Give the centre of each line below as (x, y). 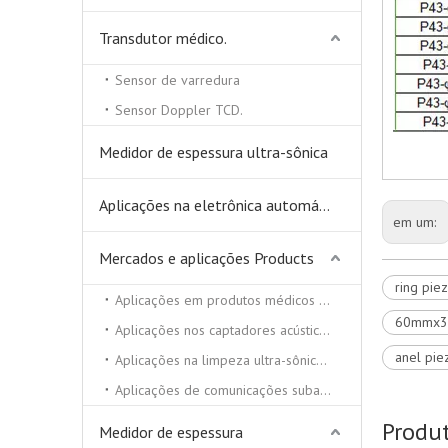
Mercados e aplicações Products (206, 258)
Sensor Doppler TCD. (179, 110)
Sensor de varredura (177, 80)
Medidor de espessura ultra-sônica (213, 152)
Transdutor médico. (163, 38)
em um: (416, 222)
